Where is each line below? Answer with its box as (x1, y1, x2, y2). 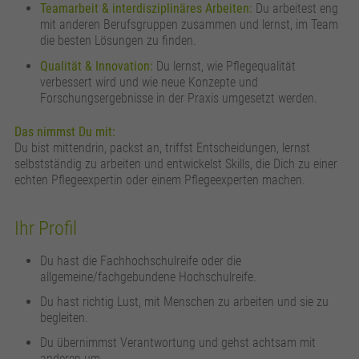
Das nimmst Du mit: (14, 123, 116, 139)
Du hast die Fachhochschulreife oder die (40, 252, 242, 268)
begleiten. (40, 309, 89, 325)
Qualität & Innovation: (40, 58, 154, 74)
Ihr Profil (14, 216, 78, 240)
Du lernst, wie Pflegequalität (153, 58, 296, 74)
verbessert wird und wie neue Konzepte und (40, 74, 259, 90)
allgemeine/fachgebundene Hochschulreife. (40, 268, 257, 284)
